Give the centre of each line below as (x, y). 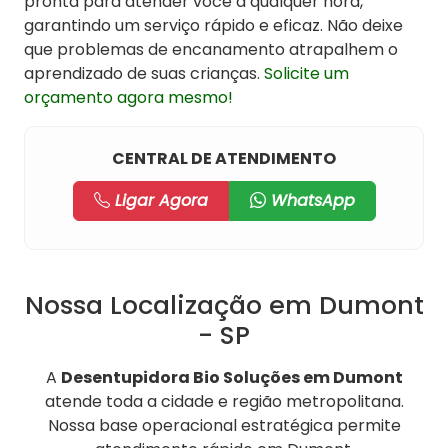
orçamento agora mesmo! (128, 98)
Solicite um (306, 74)
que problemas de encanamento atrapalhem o (211, 50)
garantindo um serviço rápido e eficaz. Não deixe (213, 26)
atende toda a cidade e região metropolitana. (224, 402)
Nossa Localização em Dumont (224, 305)
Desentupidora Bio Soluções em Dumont (231, 378)
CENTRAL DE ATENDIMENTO (224, 159)
